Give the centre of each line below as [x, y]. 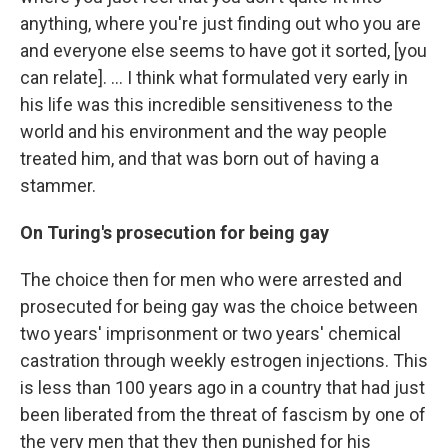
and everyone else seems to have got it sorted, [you [223, 51]
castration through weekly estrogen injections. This [224, 361]
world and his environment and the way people [203, 132]
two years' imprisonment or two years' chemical [210, 334]
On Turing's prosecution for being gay [174, 233]
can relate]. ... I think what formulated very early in [214, 78]
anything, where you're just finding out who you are [220, 24]
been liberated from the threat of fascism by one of [223, 415]
